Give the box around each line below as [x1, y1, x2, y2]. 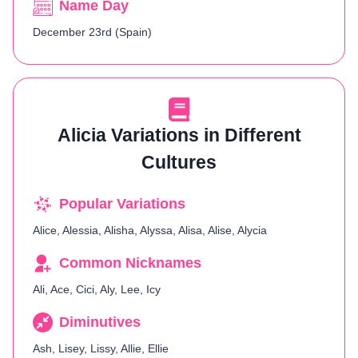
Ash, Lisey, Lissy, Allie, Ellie [33, 342, 169, 355]
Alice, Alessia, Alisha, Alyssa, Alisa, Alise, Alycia [33, 224, 267, 237]
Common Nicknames [59, 255, 201, 271]
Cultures [141, 152, 217, 173]
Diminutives [59, 314, 141, 330]
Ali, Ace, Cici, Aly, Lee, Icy [33, 283, 161, 296]
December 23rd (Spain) [33, 26, 152, 38]
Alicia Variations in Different [57, 125, 301, 145]
